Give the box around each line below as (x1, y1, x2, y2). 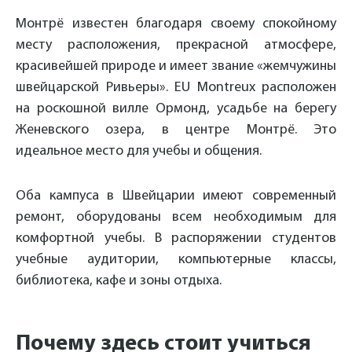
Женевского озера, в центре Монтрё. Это (16, 123, 336, 137)
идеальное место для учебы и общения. (16, 144, 262, 159)
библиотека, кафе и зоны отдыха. (16, 273, 222, 288)
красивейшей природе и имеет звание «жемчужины (16, 59, 336, 74)
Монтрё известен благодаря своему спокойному (16, 16, 336, 31)
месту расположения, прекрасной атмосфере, (16, 38, 336, 53)
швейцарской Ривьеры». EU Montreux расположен (16, 80, 336, 95)
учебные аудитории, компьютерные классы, (16, 252, 336, 267)
